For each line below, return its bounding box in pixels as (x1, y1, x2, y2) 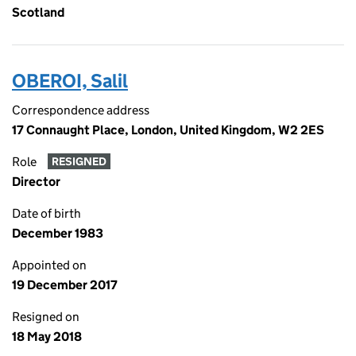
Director (12, 174, 60, 189)
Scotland (12, 5, 64, 20)
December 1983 (12, 226, 103, 241)
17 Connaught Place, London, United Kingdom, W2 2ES (12, 122, 324, 137)
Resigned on (12, 309, 79, 324)
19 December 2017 (12, 277, 118, 292)
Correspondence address (12, 103, 149, 118)
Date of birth (12, 206, 81, 221)
